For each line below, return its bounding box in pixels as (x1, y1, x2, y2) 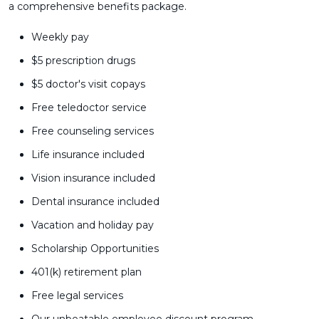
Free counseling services (31, 125, 154, 137)
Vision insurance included (31, 172, 155, 184)
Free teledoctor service (31, 101, 147, 114)
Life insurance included (31, 148, 145, 161)
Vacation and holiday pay (31, 219, 154, 231)
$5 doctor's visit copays (31, 78, 145, 90)
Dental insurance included (31, 195, 159, 208)
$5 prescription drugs (31, 54, 135, 67)
